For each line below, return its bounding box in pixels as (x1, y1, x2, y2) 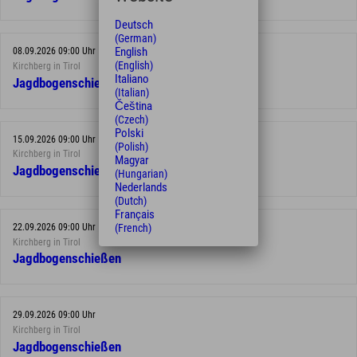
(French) (115, 222, 151, 234)
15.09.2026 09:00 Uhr (13, 133, 96, 145)
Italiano (115, 72, 149, 86)
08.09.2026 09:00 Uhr (13, 45, 96, 57)
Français (115, 207, 155, 222)
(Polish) (115, 140, 148, 153)
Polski (115, 126, 143, 140)
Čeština (115, 99, 152, 113)
